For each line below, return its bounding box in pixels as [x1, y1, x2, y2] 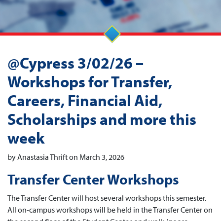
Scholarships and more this [7, 109, 196, 129]
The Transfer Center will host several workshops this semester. [7, 193, 206, 203]
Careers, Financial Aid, [7, 90, 162, 110]
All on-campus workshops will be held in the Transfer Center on [7, 205, 213, 215]
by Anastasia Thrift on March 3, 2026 [7, 152, 124, 162]
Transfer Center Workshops [7, 170, 179, 188]
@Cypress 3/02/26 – [7, 53, 144, 73]
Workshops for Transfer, [7, 72, 172, 91]
